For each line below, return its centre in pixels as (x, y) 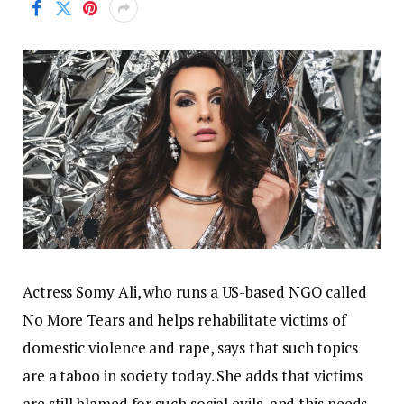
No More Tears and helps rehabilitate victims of (185, 320)
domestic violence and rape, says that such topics (190, 348)
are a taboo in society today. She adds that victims (193, 376)
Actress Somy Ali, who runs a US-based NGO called (195, 292)
